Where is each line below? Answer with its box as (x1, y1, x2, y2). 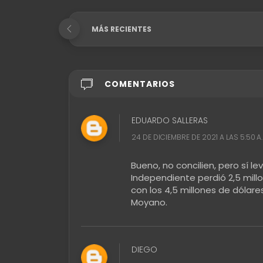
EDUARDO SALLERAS (131, 114, 208, 126)
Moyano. (131, 195, 167, 208)
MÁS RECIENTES (92, 23, 151, 34)
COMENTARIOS (104, 77, 175, 90)
